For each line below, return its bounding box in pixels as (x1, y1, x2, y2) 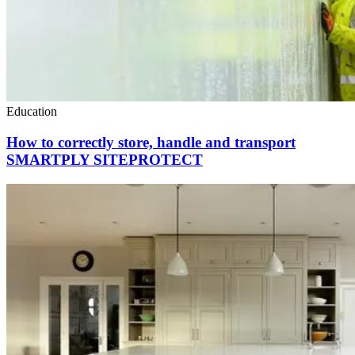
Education (6, 105, 57, 119)
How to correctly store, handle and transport (6, 133, 296, 151)
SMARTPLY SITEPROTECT (6, 151, 203, 168)
